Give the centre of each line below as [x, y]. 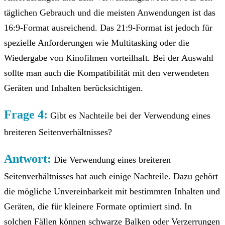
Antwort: [28, 158]
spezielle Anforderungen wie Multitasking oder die [97, 42]
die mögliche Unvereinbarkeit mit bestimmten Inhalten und [112, 191]
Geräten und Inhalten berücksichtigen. [74, 88]
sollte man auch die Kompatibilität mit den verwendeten [106, 73]
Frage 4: [26, 114]
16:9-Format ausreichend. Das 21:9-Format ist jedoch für [108, 27]
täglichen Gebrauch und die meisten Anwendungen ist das [110, 12]
